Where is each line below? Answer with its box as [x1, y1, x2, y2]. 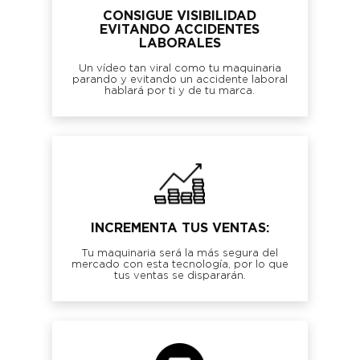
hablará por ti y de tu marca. [104, 85, 256, 96]
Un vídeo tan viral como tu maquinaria [78, 63, 281, 74]
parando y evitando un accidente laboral [72, 74, 288, 85]
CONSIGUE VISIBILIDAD [103, 9, 257, 22]
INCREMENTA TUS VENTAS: [90, 221, 269, 235]
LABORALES [138, 36, 221, 50]
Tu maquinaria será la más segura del [81, 247, 279, 259]
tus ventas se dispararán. [113, 270, 246, 281]
